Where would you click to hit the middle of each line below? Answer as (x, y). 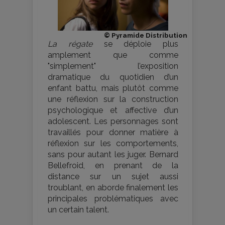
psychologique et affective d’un (113, 110)
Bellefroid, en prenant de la (113, 166)
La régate (70, 44)
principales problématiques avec (113, 199)
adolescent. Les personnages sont (113, 122)
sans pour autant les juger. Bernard (113, 155)
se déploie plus (135, 44)
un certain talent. (78, 210)
